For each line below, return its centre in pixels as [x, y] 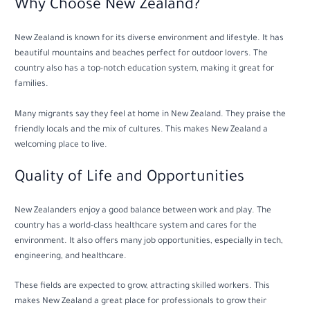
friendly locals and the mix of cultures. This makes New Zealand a [142, 130]
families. [32, 84]
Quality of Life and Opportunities [130, 178]
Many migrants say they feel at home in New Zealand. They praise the [151, 115]
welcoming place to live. [61, 145]
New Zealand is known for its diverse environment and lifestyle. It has [149, 38]
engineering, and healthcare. [71, 256]
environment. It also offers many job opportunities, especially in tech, [149, 241]
